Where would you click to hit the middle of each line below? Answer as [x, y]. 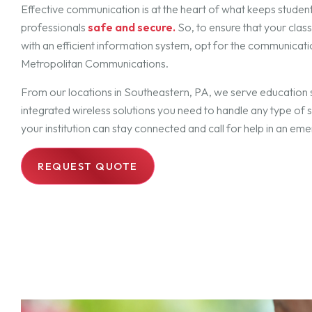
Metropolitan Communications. [95, 63]
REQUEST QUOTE [88, 166]
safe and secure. [132, 27]
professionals [54, 27]
